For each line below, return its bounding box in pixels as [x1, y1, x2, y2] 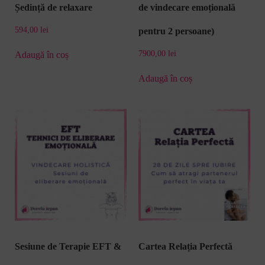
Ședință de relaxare [15, 2, 92, 12]
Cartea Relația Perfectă [138, 241, 232, 252]
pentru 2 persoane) [138, 25, 214, 36]
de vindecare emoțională [138, 2, 235, 12]
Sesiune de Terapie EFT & [15, 241, 121, 252]
